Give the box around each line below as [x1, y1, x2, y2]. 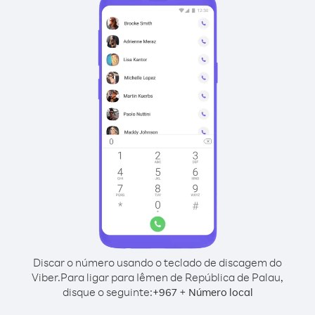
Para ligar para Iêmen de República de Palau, [60, 270, 283, 284]
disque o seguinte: [62, 285, 153, 299]
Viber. [32, 270, 60, 284]
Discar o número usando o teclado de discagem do [33, 255, 282, 269]
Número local [188, 285, 253, 299]
